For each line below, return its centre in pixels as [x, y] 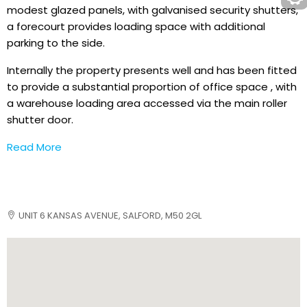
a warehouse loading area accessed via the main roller [147, 103]
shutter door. [40, 120]
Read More [34, 147]
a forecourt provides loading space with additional [136, 26]
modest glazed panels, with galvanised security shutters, [152, 10]
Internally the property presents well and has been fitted [152, 70]
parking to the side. [56, 43]
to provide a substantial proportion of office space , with [152, 87]
